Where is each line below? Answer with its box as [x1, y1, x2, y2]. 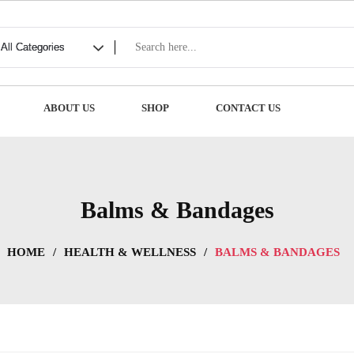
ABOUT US [43, 102, 96, 114]
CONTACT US [216, 102, 281, 114]
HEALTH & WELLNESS [63, 246, 196, 259]
